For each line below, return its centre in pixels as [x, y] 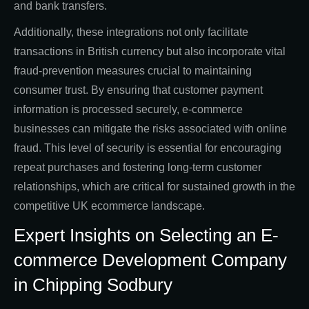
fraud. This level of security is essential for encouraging [148, 148]
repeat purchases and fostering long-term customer [138, 168]
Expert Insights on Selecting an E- [146, 236]
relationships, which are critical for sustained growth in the [154, 187]
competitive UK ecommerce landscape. [109, 206]
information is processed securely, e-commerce [128, 110]
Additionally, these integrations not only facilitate [131, 32]
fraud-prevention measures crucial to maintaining [133, 71]
